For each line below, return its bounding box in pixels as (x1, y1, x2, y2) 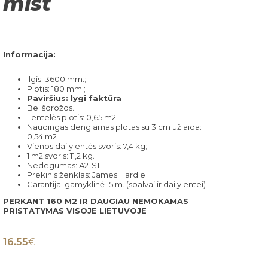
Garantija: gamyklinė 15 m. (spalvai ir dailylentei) (27, 179, 206, 189)
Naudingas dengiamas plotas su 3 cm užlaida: (27, 121, 202, 132)
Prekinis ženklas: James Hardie (27, 169, 145, 179)
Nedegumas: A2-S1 (27, 160, 99, 170)
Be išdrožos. (27, 102, 74, 112)
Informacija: (3, 49, 58, 59)
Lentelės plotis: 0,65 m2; (27, 112, 118, 122)
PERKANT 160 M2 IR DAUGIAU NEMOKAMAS (3, 196, 188, 206)
